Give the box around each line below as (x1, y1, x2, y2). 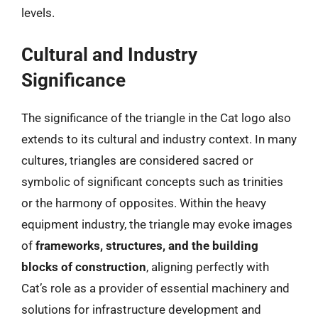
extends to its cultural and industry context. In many (21, 131, 297, 146)
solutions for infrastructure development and (21, 302, 261, 317)
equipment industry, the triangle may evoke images (21, 216, 292, 231)
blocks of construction (21, 259, 146, 274)
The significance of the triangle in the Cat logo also (21, 110, 291, 125)
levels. (21, 6, 55, 20)
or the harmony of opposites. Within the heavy (21, 195, 266, 210)
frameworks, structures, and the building (35, 238, 258, 253)
